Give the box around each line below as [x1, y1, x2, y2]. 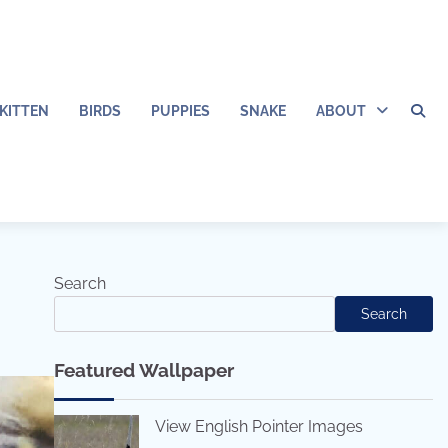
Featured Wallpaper [53, 359, 234, 381]
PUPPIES [151, 102, 210, 119]
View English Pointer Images [154, 417, 363, 436]
